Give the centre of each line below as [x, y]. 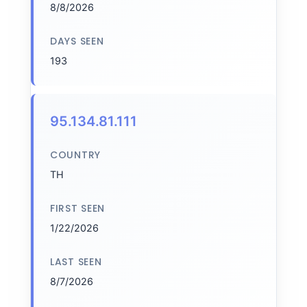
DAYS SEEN [77, 41]
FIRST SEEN [77, 208]
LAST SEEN [76, 262]
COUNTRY [75, 155]
